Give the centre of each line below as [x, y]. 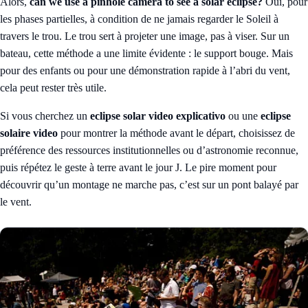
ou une [243, 115]
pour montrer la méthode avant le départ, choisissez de [176, 133]
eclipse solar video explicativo [158, 115]
